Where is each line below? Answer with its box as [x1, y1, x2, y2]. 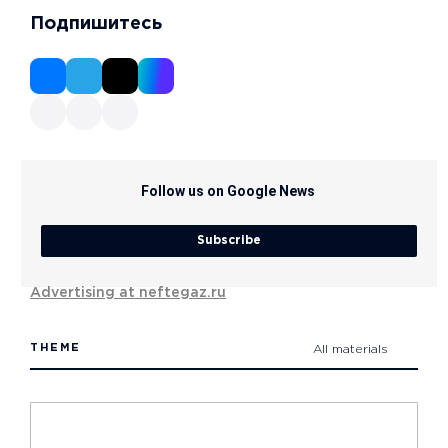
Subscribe [197, 234, 261, 246]
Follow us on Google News [141, 182, 315, 199]
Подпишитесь [30, 16, 162, 33]
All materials [313, 343, 388, 355]
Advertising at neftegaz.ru [30, 286, 226, 299]
